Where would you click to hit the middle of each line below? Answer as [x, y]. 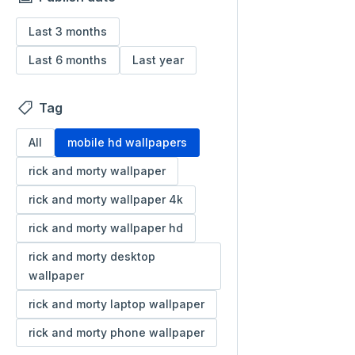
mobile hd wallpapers [127, 142]
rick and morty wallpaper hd [106, 228]
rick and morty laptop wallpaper [116, 304]
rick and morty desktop [92, 256]
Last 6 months [68, 60]
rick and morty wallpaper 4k [106, 199]
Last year [158, 60]
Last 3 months [68, 31]
